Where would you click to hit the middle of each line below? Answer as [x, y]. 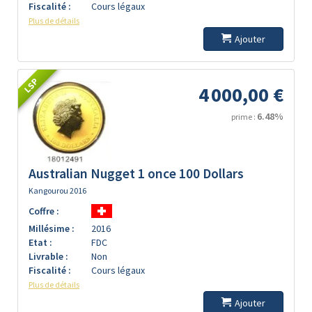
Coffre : [44, 211]
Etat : [40, 242]
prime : [244, 117]
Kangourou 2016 [57, 190]
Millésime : [52, 228]
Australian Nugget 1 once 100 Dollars [136, 173]
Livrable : [48, 256]
